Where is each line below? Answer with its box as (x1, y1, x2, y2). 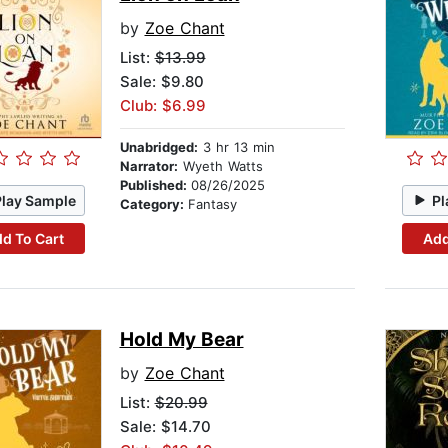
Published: (119, 177, 191, 194)
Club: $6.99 (119, 96, 206, 116)
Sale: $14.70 (119, 417, 211, 437)
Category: (119, 196, 188, 213)
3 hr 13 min (197, 139, 275, 156)
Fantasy (187, 196, 237, 213)
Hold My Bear (119, 328, 244, 352)
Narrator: (119, 158, 178, 175)
